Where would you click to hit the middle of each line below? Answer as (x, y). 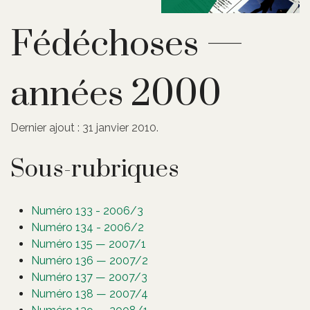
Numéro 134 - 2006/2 (88, 227)
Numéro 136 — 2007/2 (90, 260)
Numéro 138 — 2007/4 (90, 293)
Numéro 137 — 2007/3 (89, 277)
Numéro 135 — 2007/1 (89, 244)
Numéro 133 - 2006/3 (87, 210)
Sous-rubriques (95, 169)
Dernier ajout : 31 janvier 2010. (84, 127)
